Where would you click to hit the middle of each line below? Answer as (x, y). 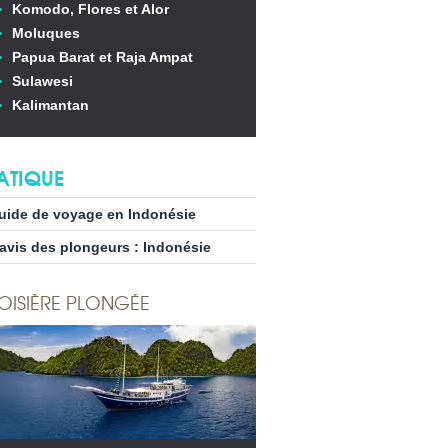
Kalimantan (50, 105)
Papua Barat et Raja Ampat (102, 57)
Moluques (46, 33)
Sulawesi (42, 81)
